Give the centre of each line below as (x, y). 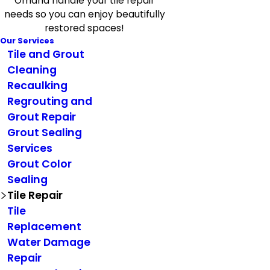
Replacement (44, 227)
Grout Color (39, 164)
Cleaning (32, 70)
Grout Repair (41, 117)
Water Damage (49, 243)
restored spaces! (84, 28)
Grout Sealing (44, 133)
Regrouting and (49, 102)
